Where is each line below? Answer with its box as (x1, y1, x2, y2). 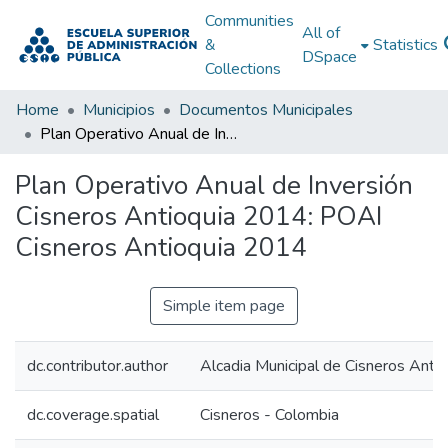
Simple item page (163, 295, 285, 317)
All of (301, 22, 340, 44)
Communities (204, 10, 294, 32)
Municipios (83, 99, 155, 121)
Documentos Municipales (179, 99, 353, 121)
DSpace (301, 46, 357, 68)
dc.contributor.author (27, 355, 168, 377)
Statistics (372, 34, 438, 56)
